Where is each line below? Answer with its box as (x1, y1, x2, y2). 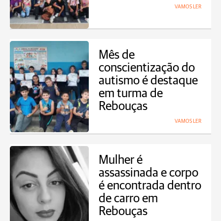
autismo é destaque (99, 74, 198, 87)
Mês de (99, 49, 135, 61)
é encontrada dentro (99, 180, 201, 192)
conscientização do (99, 62, 195, 74)
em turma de (99, 87, 163, 100)
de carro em (99, 192, 158, 205)
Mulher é (99, 154, 143, 166)
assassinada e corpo (99, 167, 198, 179)
